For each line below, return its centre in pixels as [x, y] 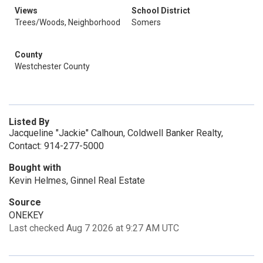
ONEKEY [26, 215]
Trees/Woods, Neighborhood [68, 22]
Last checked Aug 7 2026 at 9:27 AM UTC [94, 228]
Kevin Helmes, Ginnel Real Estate [77, 181]
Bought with [35, 168]
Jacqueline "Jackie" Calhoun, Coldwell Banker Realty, [116, 133]
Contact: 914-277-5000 [56, 146]
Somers [146, 22]
